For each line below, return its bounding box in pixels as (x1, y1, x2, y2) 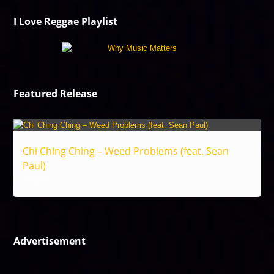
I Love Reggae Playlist (13, 15, 118, 28)
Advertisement (13, 234, 86, 248)
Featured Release (13, 87, 98, 100)
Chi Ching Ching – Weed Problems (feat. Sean (23, 144, 229, 158)
